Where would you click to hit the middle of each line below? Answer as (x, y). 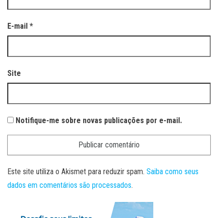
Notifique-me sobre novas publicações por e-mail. (99, 120)
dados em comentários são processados (69, 185)
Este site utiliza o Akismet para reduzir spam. (77, 171)
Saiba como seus (173, 171)
